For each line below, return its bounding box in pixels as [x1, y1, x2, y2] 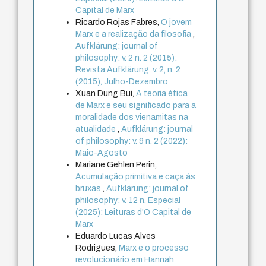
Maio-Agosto [75, 148, 128, 157]
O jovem [161, 17, 192, 27]
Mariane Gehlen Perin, [75, 160, 157, 169]
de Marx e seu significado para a [75, 100, 197, 110]
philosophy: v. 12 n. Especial [75, 195, 181, 205]
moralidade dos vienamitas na [75, 112, 189, 122]
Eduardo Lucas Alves [75, 231, 156, 240]
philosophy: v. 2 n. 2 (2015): [75, 53, 178, 62]
